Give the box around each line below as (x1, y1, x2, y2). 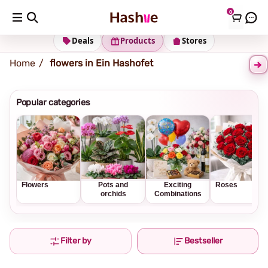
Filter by (60, 236, 92, 246)
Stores (182, 35, 206, 46)
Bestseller (184, 236, 223, 246)
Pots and (98, 181, 128, 189)
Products (120, 35, 155, 46)
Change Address (100, 9, 155, 20)
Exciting (164, 181, 191, 189)
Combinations (154, 190, 202, 198)
